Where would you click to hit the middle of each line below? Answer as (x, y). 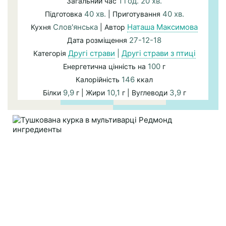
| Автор (112, 27)
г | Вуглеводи (145, 93)
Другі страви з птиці (158, 53)
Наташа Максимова (162, 27)
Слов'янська (75, 27)
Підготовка (64, 14)
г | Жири (90, 93)
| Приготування (135, 14)
